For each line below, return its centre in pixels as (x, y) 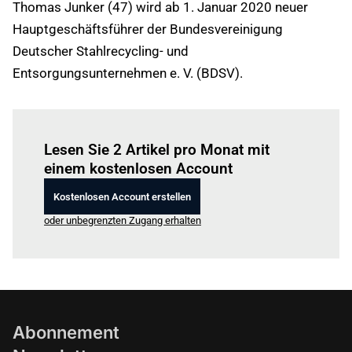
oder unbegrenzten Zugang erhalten (123, 220)
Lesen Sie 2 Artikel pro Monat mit (157, 150)
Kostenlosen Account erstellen (122, 196)
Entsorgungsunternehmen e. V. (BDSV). (128, 73)
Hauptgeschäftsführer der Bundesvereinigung (148, 29)
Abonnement (66, 332)
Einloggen (115, 128)
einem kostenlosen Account (138, 169)
